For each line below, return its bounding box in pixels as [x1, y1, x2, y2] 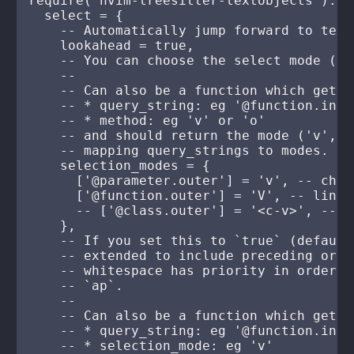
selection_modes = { [28, 158, 211, 173]
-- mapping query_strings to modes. [28, 143, 330, 158]
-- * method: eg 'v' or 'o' [28, 113, 266, 128]
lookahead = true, [28, 38, 195, 53]
